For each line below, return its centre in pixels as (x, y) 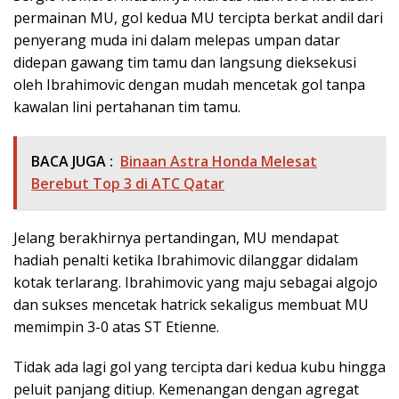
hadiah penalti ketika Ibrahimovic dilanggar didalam (186, 260)
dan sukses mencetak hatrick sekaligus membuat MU (191, 304)
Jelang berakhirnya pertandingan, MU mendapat (176, 237)
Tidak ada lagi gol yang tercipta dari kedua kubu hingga (199, 366)
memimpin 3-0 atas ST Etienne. (116, 326)
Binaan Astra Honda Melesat (219, 161)
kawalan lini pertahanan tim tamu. (127, 106)
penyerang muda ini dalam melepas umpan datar (177, 40)
